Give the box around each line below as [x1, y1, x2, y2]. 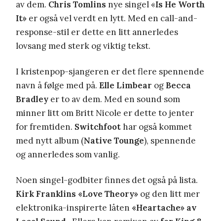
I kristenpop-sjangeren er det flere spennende [16, 66, 204, 77]
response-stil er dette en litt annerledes [16, 26, 178, 37]
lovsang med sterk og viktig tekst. [16, 40, 150, 51]
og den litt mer [138, 188, 200, 199]
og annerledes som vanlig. [16, 148, 120, 160]
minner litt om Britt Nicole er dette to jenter [16, 107, 194, 118]
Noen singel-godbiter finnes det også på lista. [16, 174, 198, 185]
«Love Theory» [78, 188, 138, 199]
